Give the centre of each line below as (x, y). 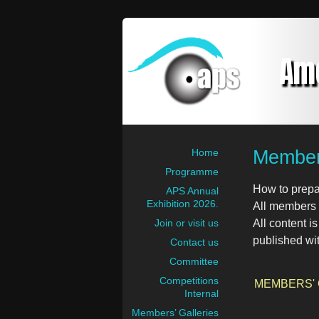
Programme (192, 172)
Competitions (189, 281)
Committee (194, 261)
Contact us (194, 242)
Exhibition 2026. (183, 204)
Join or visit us (187, 223)
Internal (202, 293)
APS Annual (192, 191)
